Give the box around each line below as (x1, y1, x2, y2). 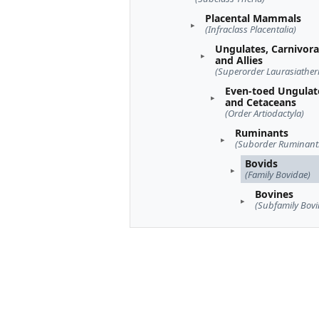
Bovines (255, 187, 293, 202)
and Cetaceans (225, 95, 296, 110)
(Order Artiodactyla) (225, 107, 304, 120)
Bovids (245, 157, 278, 171)
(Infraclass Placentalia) (205, 23, 296, 36)
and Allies (215, 53, 263, 68)
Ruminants (235, 126, 288, 140)
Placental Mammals (205, 11, 301, 26)
